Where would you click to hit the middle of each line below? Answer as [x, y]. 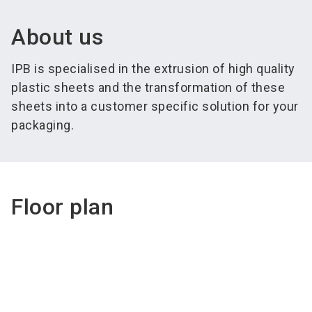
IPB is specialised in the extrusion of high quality [153, 69]
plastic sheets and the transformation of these [148, 87]
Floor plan [62, 207]
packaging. [42, 125]
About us [57, 37]
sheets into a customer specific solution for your [155, 106]
